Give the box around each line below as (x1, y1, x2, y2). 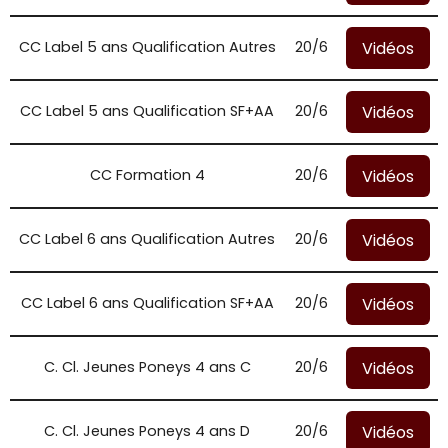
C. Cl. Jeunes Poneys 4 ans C (43, 357, 251, 377)
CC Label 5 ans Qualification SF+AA (20, 101, 274, 121)
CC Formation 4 (89, 165, 205, 185)
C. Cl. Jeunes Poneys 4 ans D (44, 421, 250, 441)
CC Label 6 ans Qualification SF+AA (20, 293, 274, 313)
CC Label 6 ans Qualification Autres (19, 229, 275, 249)
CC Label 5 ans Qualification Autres (18, 37, 276, 57)
